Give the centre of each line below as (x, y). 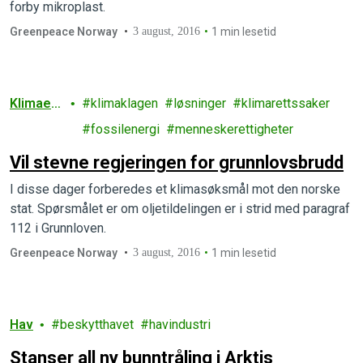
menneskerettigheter (235, 129)
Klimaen (34, 103)
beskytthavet (97, 325)
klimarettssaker (286, 103)
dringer (32, 124)
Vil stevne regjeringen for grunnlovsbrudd (177, 162)
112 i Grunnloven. (58, 228)
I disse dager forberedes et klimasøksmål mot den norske (175, 189)
